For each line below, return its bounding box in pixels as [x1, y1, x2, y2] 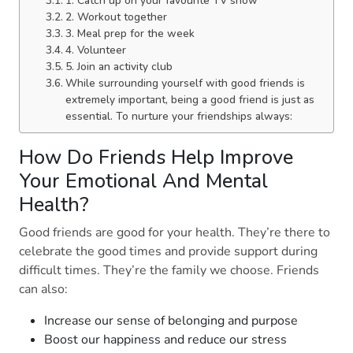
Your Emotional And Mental [19, 167, 268, 195]
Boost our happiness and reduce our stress [44, 331, 290, 349]
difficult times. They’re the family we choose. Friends [19, 262, 319, 280]
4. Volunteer [65, 43, 136, 58]
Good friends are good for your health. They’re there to [19, 224, 330, 242]
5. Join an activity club [65, 59, 179, 75]
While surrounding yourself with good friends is [65, 76, 305, 91]
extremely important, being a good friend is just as [65, 92, 314, 108]
